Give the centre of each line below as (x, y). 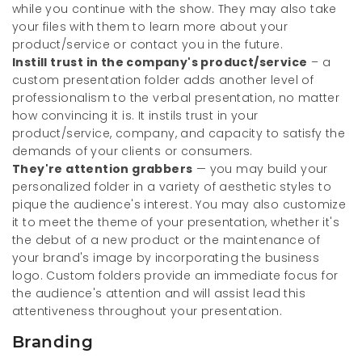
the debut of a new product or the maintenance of (166, 240)
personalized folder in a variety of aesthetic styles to (172, 186)
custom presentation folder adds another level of (163, 80)
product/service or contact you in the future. (147, 44)
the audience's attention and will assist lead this (159, 293)
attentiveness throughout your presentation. (147, 311)
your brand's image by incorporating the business (166, 257)
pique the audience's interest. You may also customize (179, 204)
